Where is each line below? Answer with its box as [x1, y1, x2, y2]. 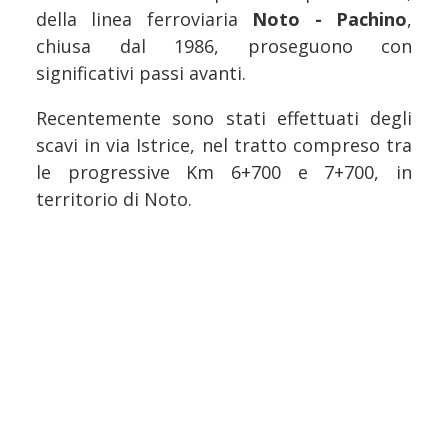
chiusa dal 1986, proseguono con [36, 34, 412, 59]
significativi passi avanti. [36, 61, 246, 86]
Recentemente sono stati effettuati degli [36, 106, 412, 131]
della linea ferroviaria [36, 7, 253, 32]
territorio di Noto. [36, 187, 192, 212]
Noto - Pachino [252, 7, 408, 32]
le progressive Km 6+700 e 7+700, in [36, 160, 412, 185]
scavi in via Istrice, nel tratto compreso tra [36, 133, 412, 158]
